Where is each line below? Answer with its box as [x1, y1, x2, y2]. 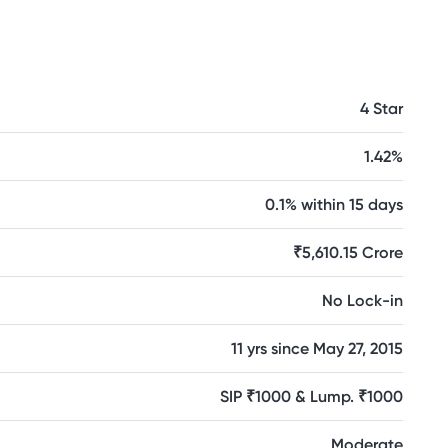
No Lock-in [322, 291, 403, 310]
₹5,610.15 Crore [293, 243, 403, 262]
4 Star [360, 99, 403, 118]
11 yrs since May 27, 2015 [231, 339, 403, 358]
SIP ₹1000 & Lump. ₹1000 [220, 387, 403, 406]
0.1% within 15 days [265, 195, 403, 214]
